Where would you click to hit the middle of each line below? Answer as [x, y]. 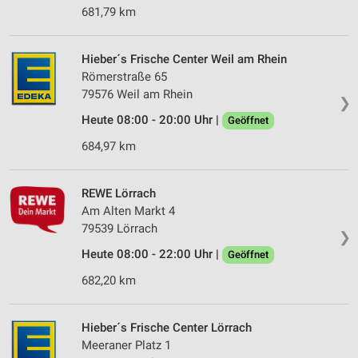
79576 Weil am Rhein [137, 95]
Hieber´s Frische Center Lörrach [167, 328]
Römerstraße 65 [124, 77]
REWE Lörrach [119, 194]
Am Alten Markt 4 [128, 211]
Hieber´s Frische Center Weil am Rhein [184, 60]
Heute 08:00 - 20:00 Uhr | [152, 120]
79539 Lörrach [119, 229]
